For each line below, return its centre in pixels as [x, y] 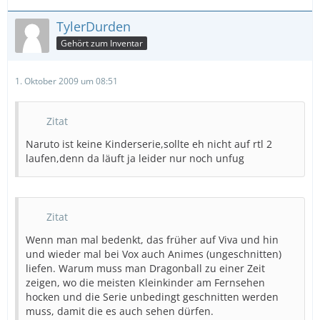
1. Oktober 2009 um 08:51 [66, 81]
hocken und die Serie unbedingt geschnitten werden [152, 297]
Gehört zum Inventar [102, 43]
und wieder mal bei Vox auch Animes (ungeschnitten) [154, 254]
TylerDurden [94, 26]
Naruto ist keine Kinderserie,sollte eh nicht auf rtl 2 [149, 144]
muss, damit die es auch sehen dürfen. [120, 311]
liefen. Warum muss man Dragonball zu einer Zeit [145, 268]
